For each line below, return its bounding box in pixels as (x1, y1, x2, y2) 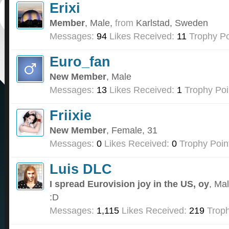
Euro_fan (50, 54, 110, 70)
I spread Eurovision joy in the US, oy (50, 178, 209, 190)
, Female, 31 (106, 125, 157, 136)
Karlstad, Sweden (136, 17, 208, 29)
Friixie (50, 107, 91, 124)
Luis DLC (50, 161, 112, 177)
